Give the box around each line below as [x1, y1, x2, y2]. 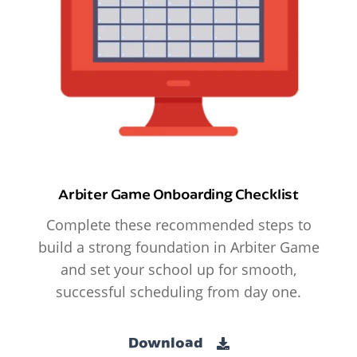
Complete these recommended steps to [45, 214, 312, 234]
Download [127, 333, 206, 352]
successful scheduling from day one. [56, 281, 301, 301]
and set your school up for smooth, [61, 259, 296, 279]
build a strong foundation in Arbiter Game [37, 237, 320, 257]
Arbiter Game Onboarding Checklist [58, 183, 299, 203]
